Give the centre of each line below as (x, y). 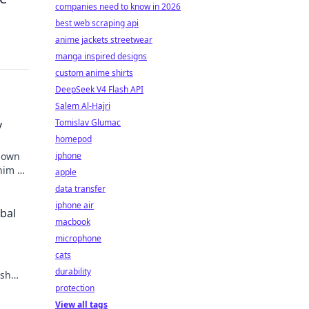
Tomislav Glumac (88, 122)
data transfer (80, 189)
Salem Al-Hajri (83, 106)
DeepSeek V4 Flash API (99, 89)
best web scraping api (97, 23)
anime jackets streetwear (104, 40)
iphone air (74, 205)
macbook (73, 222)
